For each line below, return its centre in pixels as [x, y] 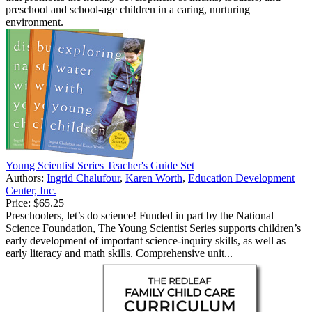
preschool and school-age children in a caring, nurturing [128, 9]
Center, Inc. [31, 190]
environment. [34, 22]
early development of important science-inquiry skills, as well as [146, 240]
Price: [18, 203]
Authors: [26, 178]
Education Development [241, 178]
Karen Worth [154, 178]
